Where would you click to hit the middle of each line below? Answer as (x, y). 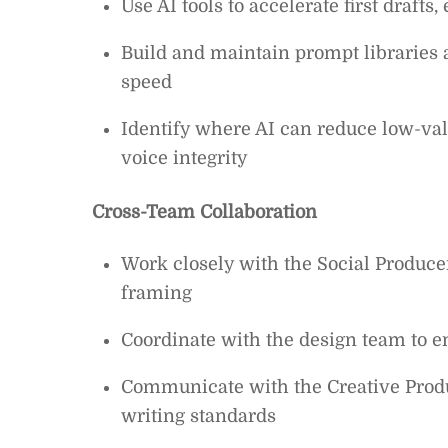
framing (156, 293)
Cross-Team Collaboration (204, 211)
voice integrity (184, 157)
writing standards (198, 416)
